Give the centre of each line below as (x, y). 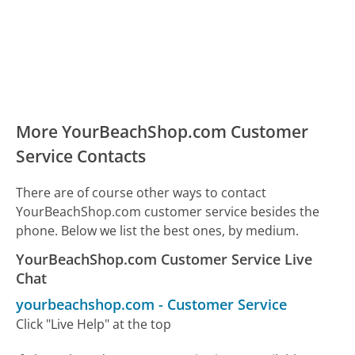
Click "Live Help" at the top (94, 324)
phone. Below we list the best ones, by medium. (158, 230)
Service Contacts (81, 156)
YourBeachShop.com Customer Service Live (164, 259)
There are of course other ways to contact (141, 192)
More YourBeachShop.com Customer (162, 131)
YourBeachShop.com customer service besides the (168, 211)
